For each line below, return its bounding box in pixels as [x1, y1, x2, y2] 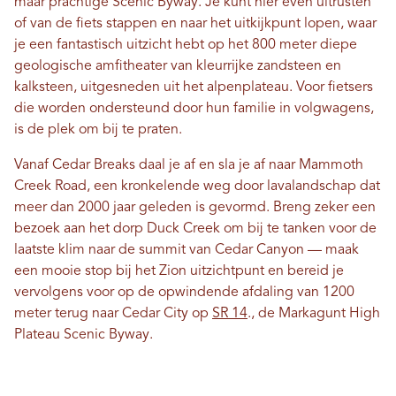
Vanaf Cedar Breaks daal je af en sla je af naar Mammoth [14, 158, 363, 172]
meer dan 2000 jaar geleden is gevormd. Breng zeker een [14, 201, 376, 215]
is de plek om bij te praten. [14, 123, 182, 137]
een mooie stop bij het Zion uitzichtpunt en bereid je [14, 264, 344, 278]
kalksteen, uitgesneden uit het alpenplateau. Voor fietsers [14, 80, 373, 95]
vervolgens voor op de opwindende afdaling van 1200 [14, 286, 354, 300]
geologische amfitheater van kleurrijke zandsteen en [14, 59, 341, 73]
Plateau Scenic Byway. [14, 328, 156, 342]
